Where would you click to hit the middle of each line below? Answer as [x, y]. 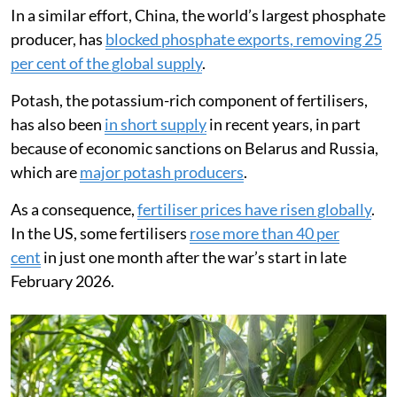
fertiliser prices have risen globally [254, 209]
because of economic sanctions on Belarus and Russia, [195, 148]
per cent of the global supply [106, 62]
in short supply [156, 124]
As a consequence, [74, 209]
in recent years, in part [284, 124]
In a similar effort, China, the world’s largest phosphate [198, 15]
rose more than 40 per [265, 233]
